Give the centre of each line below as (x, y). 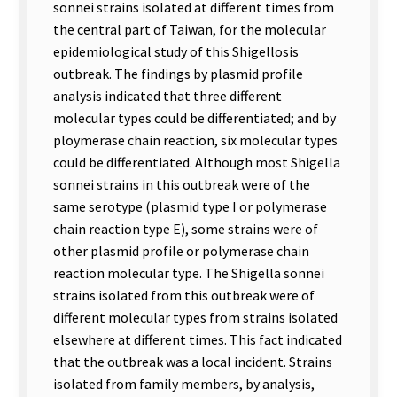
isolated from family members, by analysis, (184, 383)
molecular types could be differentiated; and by (195, 117)
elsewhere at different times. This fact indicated (198, 339)
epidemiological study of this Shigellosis (176, 51)
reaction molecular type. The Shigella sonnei (189, 272)
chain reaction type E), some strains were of (186, 228)
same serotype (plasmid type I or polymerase (190, 206)
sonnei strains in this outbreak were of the (182, 184)
